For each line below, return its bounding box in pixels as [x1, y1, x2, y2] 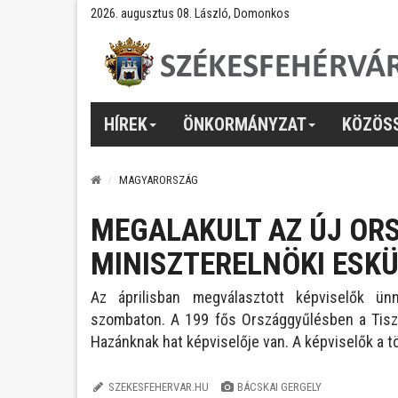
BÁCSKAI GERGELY [237, 380, 322, 394]
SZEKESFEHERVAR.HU [107, 380, 209, 394]
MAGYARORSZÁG [119, 173, 198, 187]
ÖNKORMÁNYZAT [183, 113, 306, 135]
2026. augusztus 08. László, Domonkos [91, 6, 290, 20]
